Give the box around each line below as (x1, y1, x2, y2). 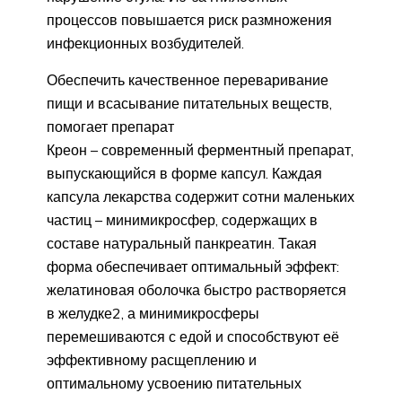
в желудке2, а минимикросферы (47, 304, 259, 323)
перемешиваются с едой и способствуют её (47, 328, 339, 346)
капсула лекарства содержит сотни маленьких (47, 188, 354, 206)
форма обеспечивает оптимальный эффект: (47, 258, 339, 276)
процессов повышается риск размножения (47, 11, 332, 30)
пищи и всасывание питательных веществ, (47, 94, 332, 113)
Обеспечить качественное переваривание (47, 71, 328, 90)
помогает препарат (47, 118, 174, 136)
